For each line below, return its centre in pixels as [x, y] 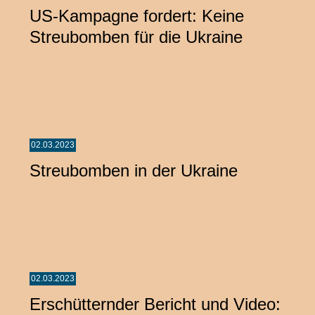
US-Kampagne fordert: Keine [137, 15]
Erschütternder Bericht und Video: [155, 304]
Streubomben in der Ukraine [134, 170]
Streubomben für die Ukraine [136, 37]
